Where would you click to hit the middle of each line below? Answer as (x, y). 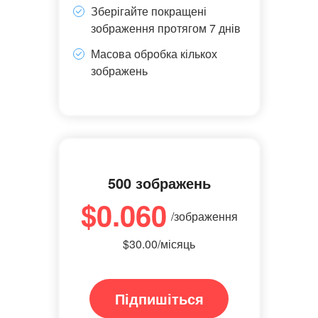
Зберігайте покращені (148, 11)
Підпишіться (159, 298)
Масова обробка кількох (154, 54)
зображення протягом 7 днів (165, 28)
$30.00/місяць (159, 244)
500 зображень (159, 183)
